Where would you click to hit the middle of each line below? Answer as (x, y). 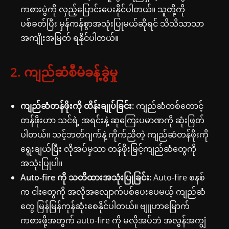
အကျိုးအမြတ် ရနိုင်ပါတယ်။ (70, 38)
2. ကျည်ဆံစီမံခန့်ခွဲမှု (64, 72)
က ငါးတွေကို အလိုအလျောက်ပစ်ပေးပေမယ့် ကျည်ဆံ (113, 191)
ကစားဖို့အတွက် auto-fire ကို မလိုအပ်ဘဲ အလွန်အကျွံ (113, 220)
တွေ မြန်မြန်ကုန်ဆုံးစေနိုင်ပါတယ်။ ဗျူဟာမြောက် (105, 206)
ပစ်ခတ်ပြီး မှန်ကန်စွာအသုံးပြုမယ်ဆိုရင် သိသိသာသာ (112, 23)
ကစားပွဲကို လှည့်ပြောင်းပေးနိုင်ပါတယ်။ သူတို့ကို (103, 9)
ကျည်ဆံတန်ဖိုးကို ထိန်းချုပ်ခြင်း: (77, 106)
